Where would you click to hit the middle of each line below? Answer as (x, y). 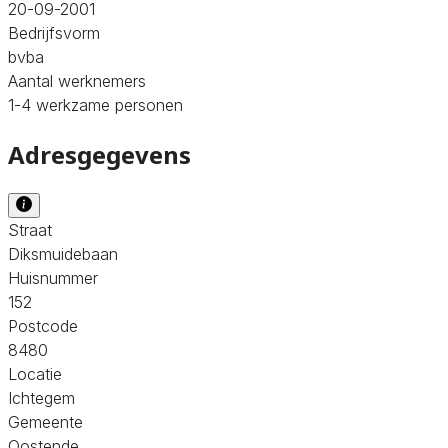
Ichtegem (41, 397)
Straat (30, 229)
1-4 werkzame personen (95, 104)
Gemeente (45, 421)
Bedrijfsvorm (54, 32)
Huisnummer (53, 277)
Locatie (35, 373)
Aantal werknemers (77, 80)
